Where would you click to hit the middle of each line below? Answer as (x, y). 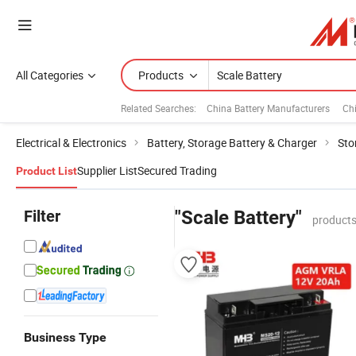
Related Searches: (159, 108)
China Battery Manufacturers (268, 108)
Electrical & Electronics (71, 143)
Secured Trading (177, 170)
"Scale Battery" (238, 218)
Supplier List (107, 170)
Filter (42, 216)
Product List (46, 171)
